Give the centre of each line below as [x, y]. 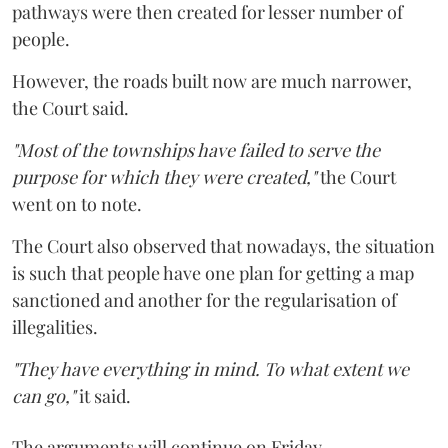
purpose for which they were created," [164, 176]
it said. [103, 395]
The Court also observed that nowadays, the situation [223, 245]
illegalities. [55, 326]
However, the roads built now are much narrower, [212, 80]
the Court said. [70, 107]
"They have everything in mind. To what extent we [210, 368]
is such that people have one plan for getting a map [213, 272]
